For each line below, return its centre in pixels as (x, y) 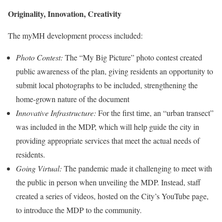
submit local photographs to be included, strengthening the (107, 85)
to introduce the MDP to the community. (79, 210)
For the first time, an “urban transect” (155, 113)
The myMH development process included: (75, 35)
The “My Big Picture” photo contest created (133, 57)
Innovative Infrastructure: (56, 113)
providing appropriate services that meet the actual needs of (108, 140)
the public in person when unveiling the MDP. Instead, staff (108, 182)
